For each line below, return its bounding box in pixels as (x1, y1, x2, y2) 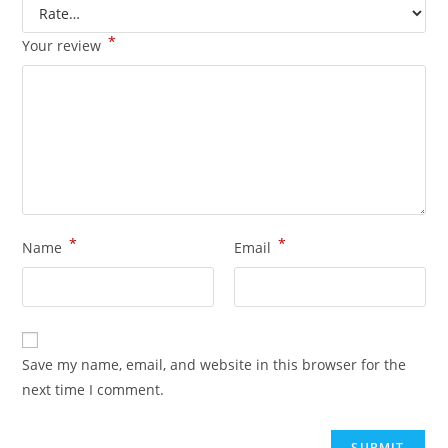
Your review (22, 36, 106, 56)
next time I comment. (22, 380, 165, 400)
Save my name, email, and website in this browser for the (22, 355, 407, 375)
